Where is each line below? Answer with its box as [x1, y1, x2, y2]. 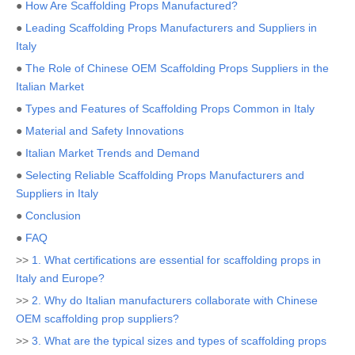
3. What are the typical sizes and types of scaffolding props [32, 334, 326, 347]
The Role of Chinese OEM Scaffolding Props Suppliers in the [25, 62, 329, 74]
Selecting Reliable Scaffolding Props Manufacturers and [25, 169, 304, 181]
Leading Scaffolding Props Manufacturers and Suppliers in [25, 21, 317, 34]
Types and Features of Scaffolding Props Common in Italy [25, 102, 315, 115]
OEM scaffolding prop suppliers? [16, 312, 179, 325]
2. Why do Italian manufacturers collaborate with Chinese [32, 294, 318, 307]
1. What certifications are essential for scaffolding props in [32, 254, 321, 266]
